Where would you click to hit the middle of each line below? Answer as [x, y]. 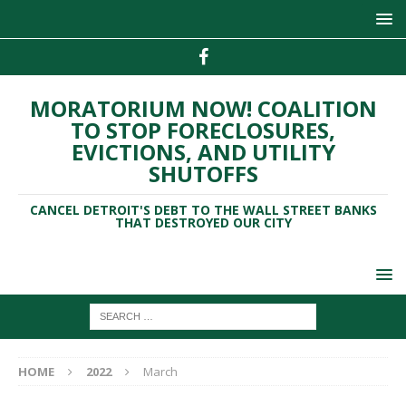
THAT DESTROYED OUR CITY [203, 222]
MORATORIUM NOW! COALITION [203, 108]
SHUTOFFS [203, 174]
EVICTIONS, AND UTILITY [203, 152]
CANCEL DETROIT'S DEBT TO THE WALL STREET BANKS [203, 210]
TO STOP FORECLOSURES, [203, 130]
